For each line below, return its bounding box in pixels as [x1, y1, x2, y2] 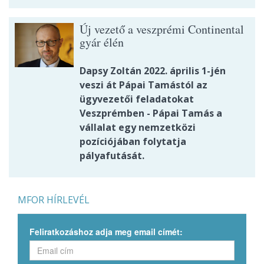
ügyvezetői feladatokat [80, 93, 194, 106]
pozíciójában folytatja [80, 135, 186, 148]
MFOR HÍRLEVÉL [18, 193, 90, 207]
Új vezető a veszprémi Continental [80, 21, 244, 38]
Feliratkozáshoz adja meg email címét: [29, 226, 183, 238]
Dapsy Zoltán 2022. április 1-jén [80, 64, 226, 78]
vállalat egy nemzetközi [80, 121, 196, 134]
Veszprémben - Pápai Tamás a [80, 107, 222, 120]
